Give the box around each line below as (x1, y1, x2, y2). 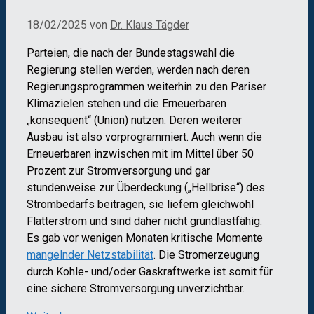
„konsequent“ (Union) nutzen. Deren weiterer (27, 114, 242, 128)
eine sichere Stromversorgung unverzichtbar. (27, 282, 245, 296)
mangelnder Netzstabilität (27, 248, 153, 262)
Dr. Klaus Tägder (110, 18, 189, 32)
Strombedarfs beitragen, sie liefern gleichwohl (27, 198, 254, 212)
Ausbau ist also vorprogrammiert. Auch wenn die (27, 130, 262, 144)
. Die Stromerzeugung (153, 248, 259, 262)
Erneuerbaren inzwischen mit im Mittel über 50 (27, 147, 254, 161)
